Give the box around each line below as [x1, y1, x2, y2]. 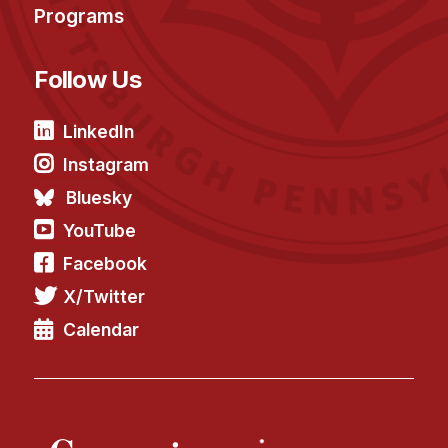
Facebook [63, 252, 148, 274]
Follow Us [34, 64, 141, 94]
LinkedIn [63, 120, 135, 142]
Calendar [63, 318, 140, 340]
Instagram [63, 153, 150, 175]
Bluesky [66, 186, 133, 208]
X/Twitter [63, 285, 146, 307]
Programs [34, 3, 125, 28]
